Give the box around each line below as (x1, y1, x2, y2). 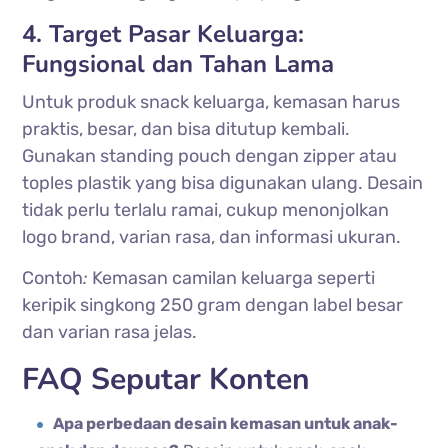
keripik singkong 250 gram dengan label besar (22, 293, 404, 316)
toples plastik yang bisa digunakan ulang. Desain (22, 171, 424, 194)
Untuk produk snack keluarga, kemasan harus (22, 90, 401, 113)
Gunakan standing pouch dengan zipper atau (22, 144, 398, 167)
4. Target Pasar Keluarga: (22, 17, 305, 50)
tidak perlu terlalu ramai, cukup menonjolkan (22, 198, 390, 221)
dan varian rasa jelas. (22, 320, 198, 343)
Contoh (22, 266, 84, 289)
